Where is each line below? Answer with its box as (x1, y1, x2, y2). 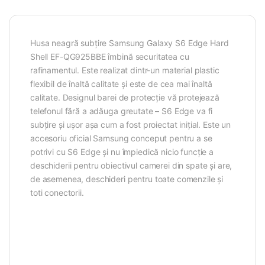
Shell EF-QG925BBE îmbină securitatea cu (30, 51, 189, 62)
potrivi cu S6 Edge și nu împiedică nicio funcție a (30, 146, 214, 157)
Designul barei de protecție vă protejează (62, 92, 219, 102)
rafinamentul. (30, 64, 80, 75)
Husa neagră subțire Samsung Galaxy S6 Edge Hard (30, 37, 229, 48)
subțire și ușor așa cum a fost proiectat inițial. (30, 119, 201, 130)
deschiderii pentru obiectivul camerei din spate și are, (30, 160, 232, 170)
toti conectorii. (30, 187, 84, 198)
